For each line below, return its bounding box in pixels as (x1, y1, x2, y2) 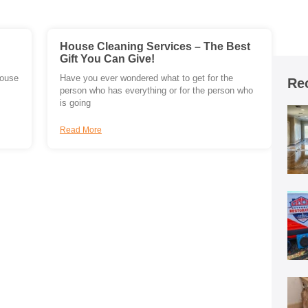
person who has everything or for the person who (59, 86, 253, 96)
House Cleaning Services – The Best (59, 41, 250, 53)
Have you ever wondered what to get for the (59, 74, 233, 84)
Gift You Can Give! (59, 53, 155, 65)
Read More (59, 125, 102, 135)
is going (59, 98, 91, 109)
